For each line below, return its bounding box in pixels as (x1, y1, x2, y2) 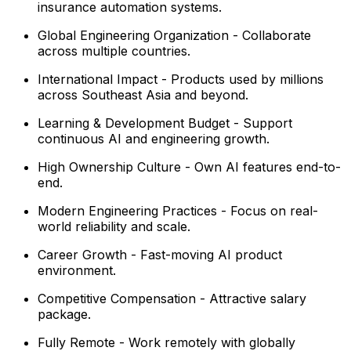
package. (38, 306, 91, 323)
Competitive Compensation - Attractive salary (38, 291, 306, 307)
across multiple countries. (38, 43, 190, 60)
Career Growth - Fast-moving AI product (38, 247, 282, 263)
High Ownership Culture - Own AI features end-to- (38, 159, 341, 175)
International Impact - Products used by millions (38, 71, 324, 88)
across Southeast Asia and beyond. (38, 87, 248, 103)
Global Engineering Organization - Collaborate (38, 27, 311, 44)
